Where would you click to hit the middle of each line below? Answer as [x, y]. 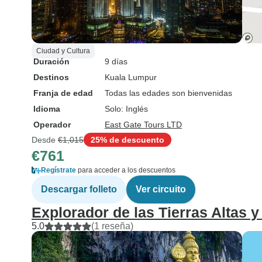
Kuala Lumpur [131, 77]
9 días [116, 61]
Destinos [51, 77]
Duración [51, 61]
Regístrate [58, 170]
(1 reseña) [112, 226]
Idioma [47, 109]
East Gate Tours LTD [143, 125]
